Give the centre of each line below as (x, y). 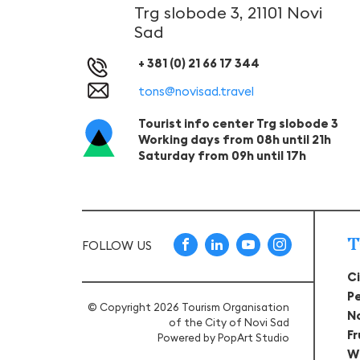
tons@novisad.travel (196, 91)
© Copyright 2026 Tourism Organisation (189, 307)
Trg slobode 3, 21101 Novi (228, 12)
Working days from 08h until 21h (235, 139)
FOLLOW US (117, 246)
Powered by (188, 337)
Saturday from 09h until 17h (222, 155)
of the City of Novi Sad (229, 322)
